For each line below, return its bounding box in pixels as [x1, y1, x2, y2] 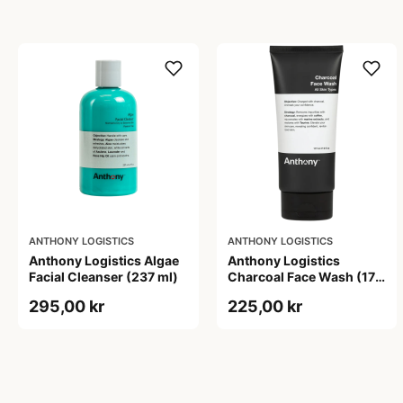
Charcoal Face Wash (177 [227, 269, 382, 285]
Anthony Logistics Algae [29, 253, 179, 269]
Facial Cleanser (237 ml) [29, 269, 178, 285]
